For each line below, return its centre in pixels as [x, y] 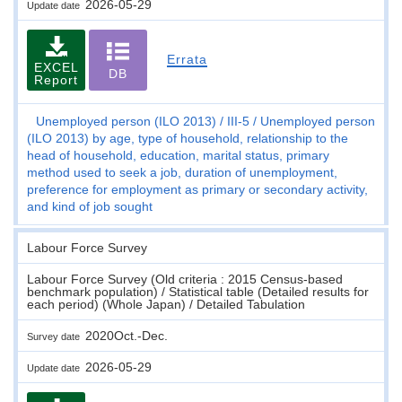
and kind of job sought [90, 206]
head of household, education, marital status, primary [178, 155]
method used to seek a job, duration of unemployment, [182, 172]
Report [56, 79]
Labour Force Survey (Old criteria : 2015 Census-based [185, 279]
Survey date [56, 336]
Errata [187, 59]
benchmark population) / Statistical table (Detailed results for [198, 291]
